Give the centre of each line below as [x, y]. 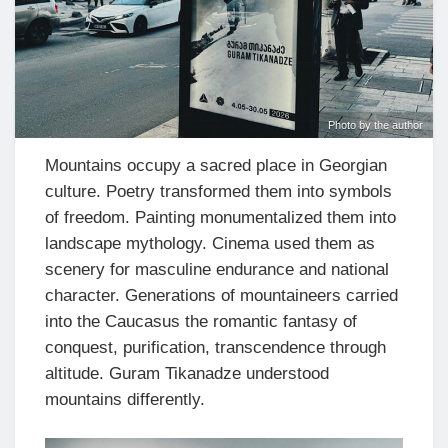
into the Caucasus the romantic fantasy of [201, 321]
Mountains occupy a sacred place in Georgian [216, 165]
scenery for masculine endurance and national [217, 269]
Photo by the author [375, 124]
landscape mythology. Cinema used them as [210, 243]
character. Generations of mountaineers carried [221, 295]
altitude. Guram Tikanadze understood [187, 373]
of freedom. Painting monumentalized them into [220, 217]
